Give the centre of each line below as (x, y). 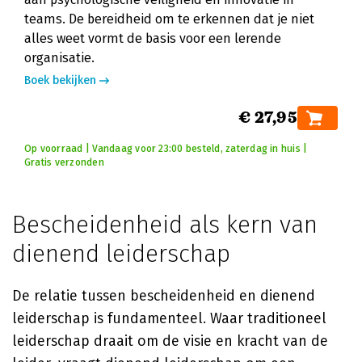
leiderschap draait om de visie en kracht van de (170, 341)
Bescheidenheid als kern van (165, 225)
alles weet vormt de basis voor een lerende (153, 38)
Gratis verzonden (64, 162)
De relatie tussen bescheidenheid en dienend (164, 296)
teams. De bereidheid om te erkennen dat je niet (169, 19)
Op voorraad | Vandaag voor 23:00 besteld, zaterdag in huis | (166, 149)
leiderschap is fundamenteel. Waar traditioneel (169, 318)
